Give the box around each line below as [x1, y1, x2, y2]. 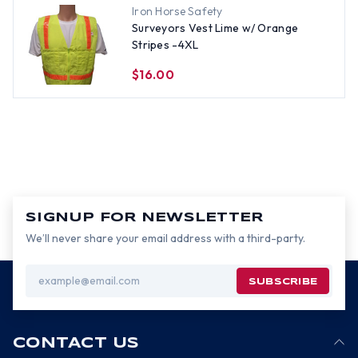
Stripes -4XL [132, 38, 199, 52]
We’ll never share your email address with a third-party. [26, 231, 305, 245]
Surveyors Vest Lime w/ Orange [132, 21, 299, 35]
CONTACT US [13, 336, 140, 351]
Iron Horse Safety [132, 4, 223, 18]
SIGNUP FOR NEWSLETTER [26, 212, 264, 224]
